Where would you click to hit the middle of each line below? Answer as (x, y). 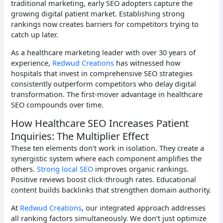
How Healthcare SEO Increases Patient (100, 123)
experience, (32, 62)
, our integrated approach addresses (144, 207)
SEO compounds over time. (57, 104)
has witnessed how (147, 62)
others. (24, 169)
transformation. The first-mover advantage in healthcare (107, 94)
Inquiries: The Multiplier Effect (80, 136)
